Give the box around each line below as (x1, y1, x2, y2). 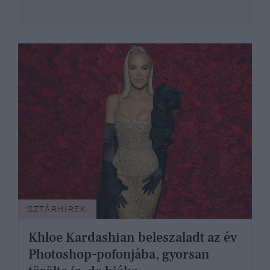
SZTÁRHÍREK (28, 204, 87, 215)
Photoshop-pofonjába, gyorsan (28, 246, 210, 263)
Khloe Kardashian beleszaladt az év (28, 229, 237, 246)
